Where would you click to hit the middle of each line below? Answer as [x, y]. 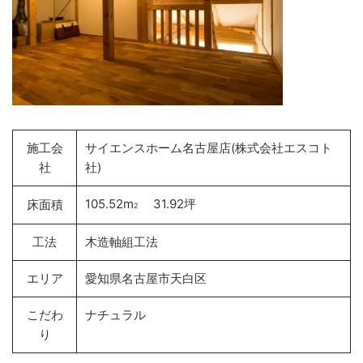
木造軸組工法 [122, 242]
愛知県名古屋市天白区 [146, 279]
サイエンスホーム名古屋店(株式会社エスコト [209, 148]
